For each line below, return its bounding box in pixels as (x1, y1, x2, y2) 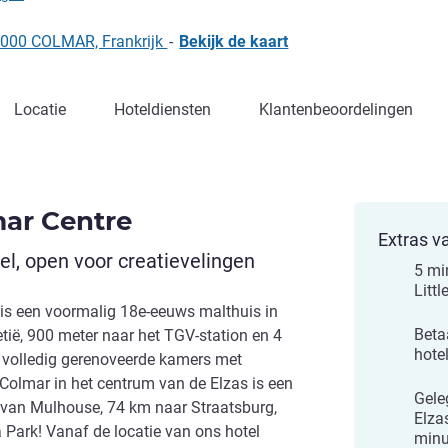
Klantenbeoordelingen (259, 100, 413, 119)
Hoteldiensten (114, 100, 211, 119)
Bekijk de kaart (179, 32, 289, 51)
